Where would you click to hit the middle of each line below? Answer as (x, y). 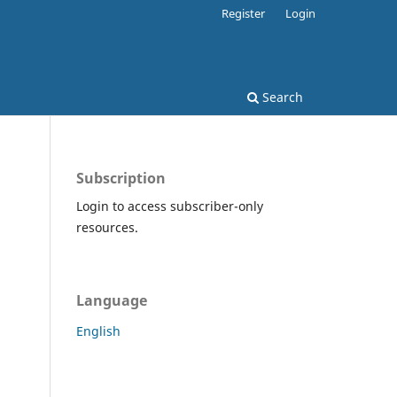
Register (244, 13)
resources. (107, 227)
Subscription (121, 178)
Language (112, 300)
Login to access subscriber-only (170, 206)
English (98, 331)
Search (281, 97)
